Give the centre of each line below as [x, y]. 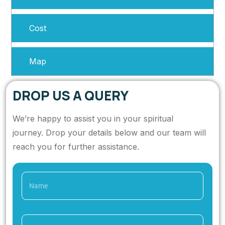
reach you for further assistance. [76, 147]
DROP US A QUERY [71, 96]
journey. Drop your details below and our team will [109, 133]
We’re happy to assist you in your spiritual [93, 119]
